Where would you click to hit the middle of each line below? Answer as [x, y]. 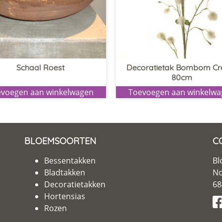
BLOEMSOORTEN [60, 141]
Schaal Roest [40, 67]
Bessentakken [70, 160]
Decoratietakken [75, 184]
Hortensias [65, 196]
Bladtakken [65, 172]
